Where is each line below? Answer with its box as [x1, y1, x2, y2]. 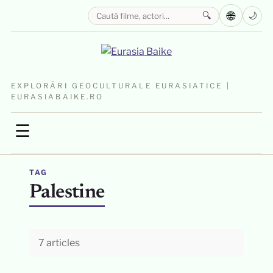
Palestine [29, 183, 105, 202]
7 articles [38, 237, 80, 249]
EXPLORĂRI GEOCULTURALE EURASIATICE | [10, 82, 230, 90]
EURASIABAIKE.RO [10, 93, 104, 101]
